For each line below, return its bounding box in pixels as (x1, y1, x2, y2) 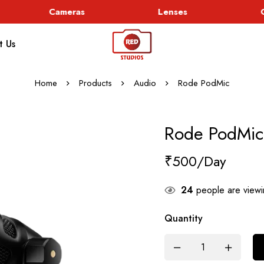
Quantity (164, 212, 203, 225)
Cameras (41, 5, 78, 18)
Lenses (150, 5, 180, 18)
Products (78, 77, 112, 90)
